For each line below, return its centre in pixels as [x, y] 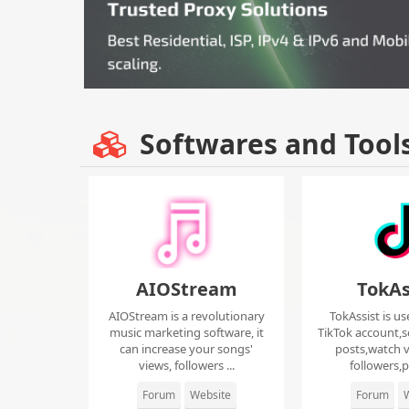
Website [210, 395]
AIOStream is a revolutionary [186, 316]
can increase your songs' [186, 349]
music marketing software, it [186, 333]
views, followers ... [186, 366]
